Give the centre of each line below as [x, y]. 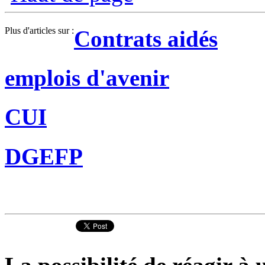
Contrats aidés [146, 38]
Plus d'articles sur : [39, 30]
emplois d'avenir [87, 78]
